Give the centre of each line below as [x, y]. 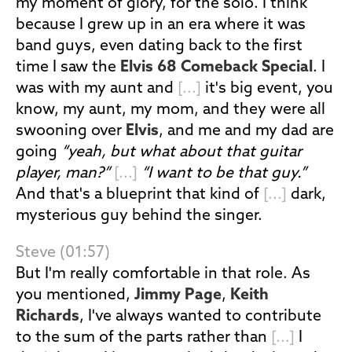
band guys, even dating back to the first [159, 46]
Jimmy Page [178, 295]
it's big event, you [267, 89]
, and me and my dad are [246, 131]
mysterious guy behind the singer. [139, 216]
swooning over [71, 131]
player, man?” [63, 174]
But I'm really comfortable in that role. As [163, 274]
